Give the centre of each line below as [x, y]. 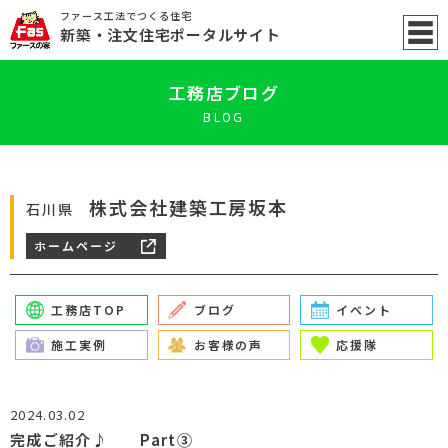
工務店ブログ [224, 92]
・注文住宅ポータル [162, 34]
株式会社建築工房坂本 [188, 207]
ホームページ [76, 245]
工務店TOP [88, 309]
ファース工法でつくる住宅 [126, 15]
